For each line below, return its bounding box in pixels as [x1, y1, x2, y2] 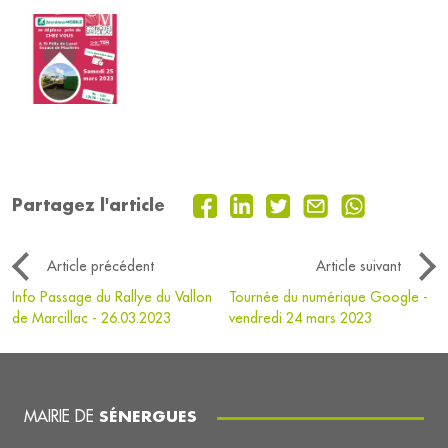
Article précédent [47, 257, 154, 276]
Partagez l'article [12, 194, 165, 216]
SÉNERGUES [99, 406, 197, 427]
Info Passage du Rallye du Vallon [12, 288, 212, 307]
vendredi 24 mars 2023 [229, 309, 373, 328]
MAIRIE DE [24, 406, 99, 427]
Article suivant [316, 257, 401, 276]
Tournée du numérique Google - [229, 288, 429, 307]
